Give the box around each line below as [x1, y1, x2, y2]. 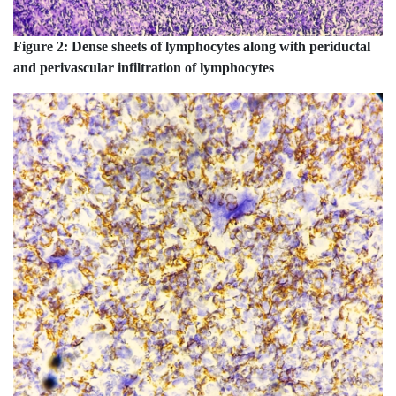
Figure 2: [13, 38, 72, 54]
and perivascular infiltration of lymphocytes [13, 59, 274, 75]
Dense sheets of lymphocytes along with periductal [72, 38, 370, 54]
